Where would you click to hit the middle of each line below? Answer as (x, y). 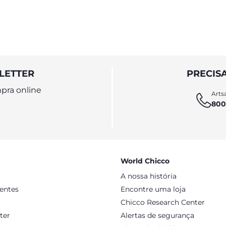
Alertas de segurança (157, 215)
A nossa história (149, 176)
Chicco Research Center (163, 202)
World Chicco (145, 161)
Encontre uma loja (153, 189)
